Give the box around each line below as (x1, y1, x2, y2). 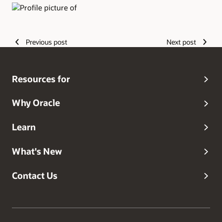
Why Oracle (12, 97, 60, 109)
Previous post (25, 37, 67, 47)
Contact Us (12, 169, 57, 181)
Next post (166, 37, 197, 47)
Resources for (12, 73, 70, 84)
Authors (12, 17, 49, 30)
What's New (12, 145, 62, 157)
